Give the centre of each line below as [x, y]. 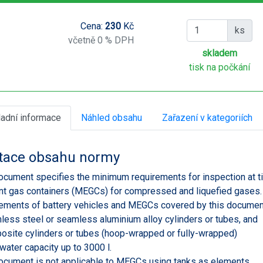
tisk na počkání [220, 67]
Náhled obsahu [112, 117]
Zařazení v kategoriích [207, 117]
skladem [220, 53]
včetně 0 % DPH [101, 40]
